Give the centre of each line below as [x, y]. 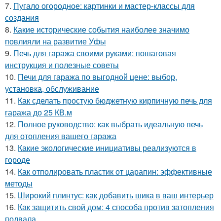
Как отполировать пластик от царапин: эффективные [115, 172]
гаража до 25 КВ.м [38, 112]
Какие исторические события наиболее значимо [101, 30]
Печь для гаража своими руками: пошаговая [95, 53]
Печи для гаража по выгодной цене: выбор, [97, 77]
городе [18, 160]
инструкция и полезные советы [62, 65]
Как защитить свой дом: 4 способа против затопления [116, 207]
